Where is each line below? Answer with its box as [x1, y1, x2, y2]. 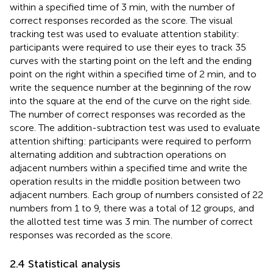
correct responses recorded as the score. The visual [10, 14, 233, 26]
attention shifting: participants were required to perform [10, 135, 251, 147]
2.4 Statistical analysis [10, 257, 120, 271]
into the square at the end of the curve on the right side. [10, 94, 252, 107]
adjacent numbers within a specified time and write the [10, 161, 247, 174]
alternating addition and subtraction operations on [10, 148, 226, 160]
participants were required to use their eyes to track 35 [10, 41, 246, 53]
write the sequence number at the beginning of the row [10, 81, 251, 93]
